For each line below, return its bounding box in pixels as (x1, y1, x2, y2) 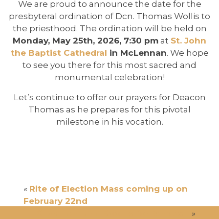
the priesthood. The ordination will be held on (12, 23, 207, 33)
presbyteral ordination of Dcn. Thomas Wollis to (9, 11, 210, 21)
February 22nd (23, 196, 88, 206)
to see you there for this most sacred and (22, 60, 197, 70)
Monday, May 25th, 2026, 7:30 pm (13, 36, 158, 45)
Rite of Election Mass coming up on (29, 184, 188, 194)
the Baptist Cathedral (10, 48, 107, 58)
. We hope (166, 48, 209, 58)
